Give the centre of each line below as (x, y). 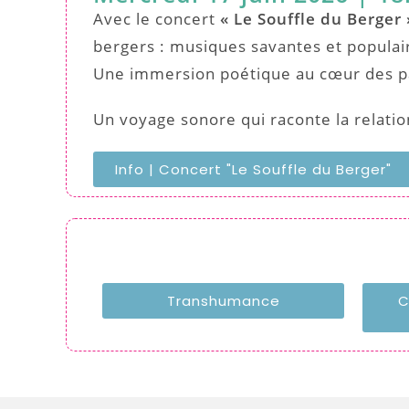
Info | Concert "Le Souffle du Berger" (253, 169)
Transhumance (223, 300)
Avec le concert (157, 18)
